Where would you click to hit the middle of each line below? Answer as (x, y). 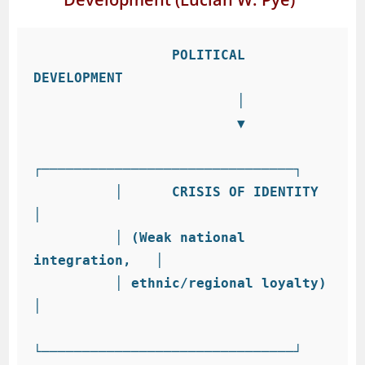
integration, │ (99, 260)
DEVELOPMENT (79, 78)
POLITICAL (103, 55)
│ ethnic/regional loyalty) (75, 283)
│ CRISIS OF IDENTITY (75, 192)
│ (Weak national (75, 237)
